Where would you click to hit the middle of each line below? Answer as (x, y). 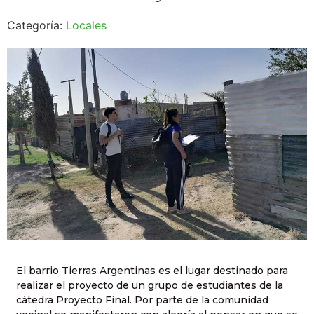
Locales (86, 25)
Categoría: (36, 25)
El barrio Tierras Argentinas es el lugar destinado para (152, 271)
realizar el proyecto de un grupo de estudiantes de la (150, 286)
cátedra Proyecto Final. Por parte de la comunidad (142, 300)
